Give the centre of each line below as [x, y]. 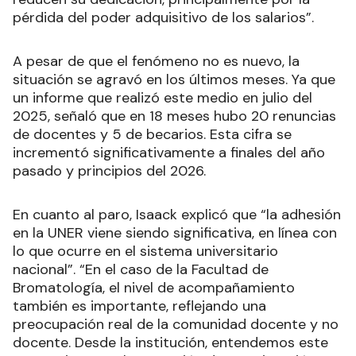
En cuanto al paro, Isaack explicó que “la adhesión [177, 215]
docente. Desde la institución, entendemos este [170, 343]
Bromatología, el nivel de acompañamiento [154, 288]
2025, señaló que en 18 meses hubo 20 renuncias [174, 116]
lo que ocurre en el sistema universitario [145, 252]
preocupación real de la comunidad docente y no [176, 325]
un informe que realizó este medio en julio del [163, 98]
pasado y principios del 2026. [109, 171]
